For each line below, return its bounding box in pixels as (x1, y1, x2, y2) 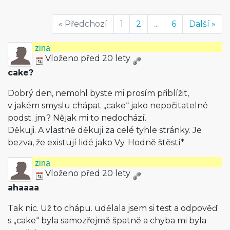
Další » (189, 19, 216, 29)
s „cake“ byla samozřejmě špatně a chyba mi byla (8, 216, 206, 225)
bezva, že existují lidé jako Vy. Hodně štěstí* (8, 138, 184, 147)
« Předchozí (59, 19, 107, 29)
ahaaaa (8, 183, 39, 193)
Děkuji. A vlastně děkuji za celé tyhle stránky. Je (8, 125, 202, 135)
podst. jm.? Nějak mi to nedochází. (8, 113, 146, 123)
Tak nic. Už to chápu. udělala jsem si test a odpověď (8, 203, 218, 213)
